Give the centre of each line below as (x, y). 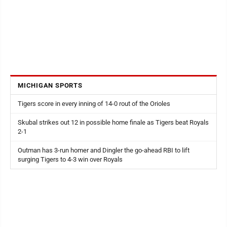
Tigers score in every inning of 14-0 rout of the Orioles (94, 104)
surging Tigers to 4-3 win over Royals (70, 159)
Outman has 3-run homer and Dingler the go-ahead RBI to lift (104, 150)
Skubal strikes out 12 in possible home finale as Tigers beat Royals (113, 122)
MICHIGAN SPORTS (50, 85)
